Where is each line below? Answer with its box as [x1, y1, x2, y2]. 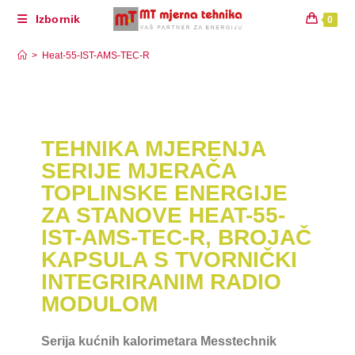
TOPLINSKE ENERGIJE [41, 181, 288, 205]
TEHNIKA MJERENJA [41, 136, 266, 161]
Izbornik [35, 13, 81, 25]
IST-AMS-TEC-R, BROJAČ [41, 225, 312, 250]
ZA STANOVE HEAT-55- [41, 203, 286, 227]
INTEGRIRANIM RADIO [41, 269, 282, 294]
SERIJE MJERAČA [41, 158, 237, 183]
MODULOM [41, 292, 158, 316]
